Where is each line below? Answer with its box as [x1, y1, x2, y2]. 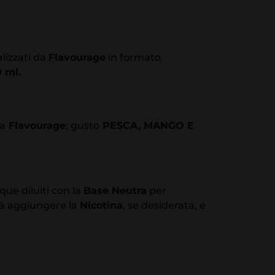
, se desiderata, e [123, 199, 206, 212]
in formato [106, 51, 161, 63]
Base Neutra [83, 185, 147, 197]
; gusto [66, 120, 99, 132]
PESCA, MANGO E [99, 120, 194, 132]
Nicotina [80, 199, 123, 212]
